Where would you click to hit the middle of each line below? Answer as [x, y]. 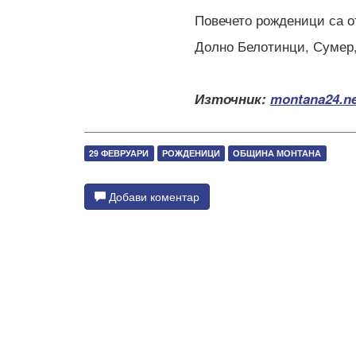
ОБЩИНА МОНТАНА [277, 153]
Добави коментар [153, 196]
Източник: [232, 98]
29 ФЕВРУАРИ [119, 153]
